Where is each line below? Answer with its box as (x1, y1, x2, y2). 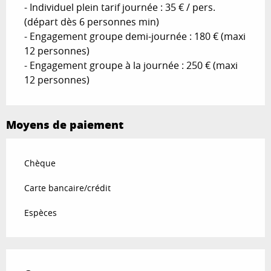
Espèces (24, 207, 57, 219)
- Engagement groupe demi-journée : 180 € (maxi (24, 30, 246, 44)
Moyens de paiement (6, 117, 123, 133)
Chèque (24, 157, 56, 169)
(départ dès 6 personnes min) (24, 15, 159, 29)
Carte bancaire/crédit (24, 182, 111, 194)
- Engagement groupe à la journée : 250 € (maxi (24, 59, 238, 73)
